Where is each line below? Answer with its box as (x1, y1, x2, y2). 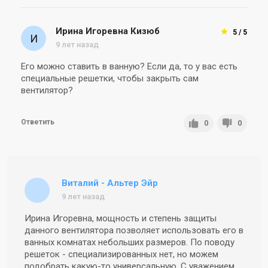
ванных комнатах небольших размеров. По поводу (25, 236, 234, 248)
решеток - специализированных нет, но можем (25, 248, 218, 260)
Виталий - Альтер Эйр (62, 178, 158, 189)
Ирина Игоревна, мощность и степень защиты (25, 212, 217, 224)
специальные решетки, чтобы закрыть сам (21, 72, 199, 84)
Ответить (21, 117, 54, 126)
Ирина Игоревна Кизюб (56, 26, 160, 37)
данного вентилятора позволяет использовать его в (25, 224, 243, 236)
